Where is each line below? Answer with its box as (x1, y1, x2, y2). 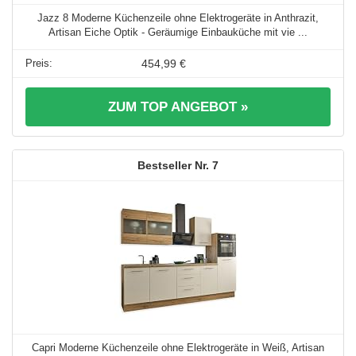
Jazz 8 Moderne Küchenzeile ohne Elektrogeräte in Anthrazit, (37, 12, 319, 25)
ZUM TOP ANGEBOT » (108, 99, 248, 115)
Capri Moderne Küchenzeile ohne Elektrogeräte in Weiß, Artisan (32, 342, 324, 354)
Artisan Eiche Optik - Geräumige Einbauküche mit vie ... (48, 26, 308, 39)
